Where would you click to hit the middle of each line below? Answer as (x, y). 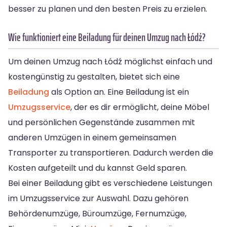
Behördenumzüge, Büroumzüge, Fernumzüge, (97, 213)
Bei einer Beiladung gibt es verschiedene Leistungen (110, 183)
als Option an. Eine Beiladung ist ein (119, 92)
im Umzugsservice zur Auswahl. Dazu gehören (98, 198)
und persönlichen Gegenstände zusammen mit (102, 122)
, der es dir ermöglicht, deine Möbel (140, 107)
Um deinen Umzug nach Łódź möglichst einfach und (110, 61)
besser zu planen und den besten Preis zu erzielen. (108, 9)
